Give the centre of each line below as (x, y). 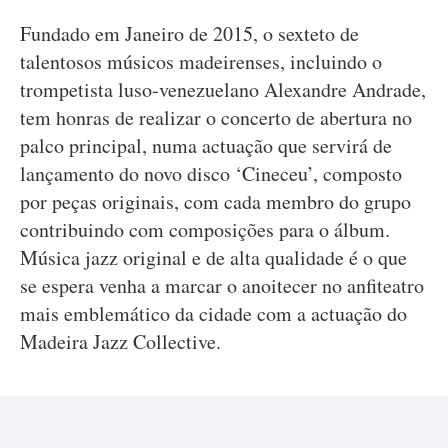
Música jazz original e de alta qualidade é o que (213, 257)
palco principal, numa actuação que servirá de (206, 145)
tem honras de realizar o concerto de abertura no (216, 117)
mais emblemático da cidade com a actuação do (213, 313)
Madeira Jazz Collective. (120, 341)
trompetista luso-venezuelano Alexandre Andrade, (223, 89)
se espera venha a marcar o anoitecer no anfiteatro (222, 285)
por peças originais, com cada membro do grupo (215, 201)
